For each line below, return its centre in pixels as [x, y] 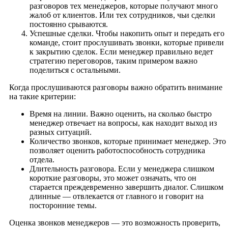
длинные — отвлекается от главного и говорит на [117, 196]
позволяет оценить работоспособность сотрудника [117, 151]
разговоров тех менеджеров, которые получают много [124, 6]
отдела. [42, 160]
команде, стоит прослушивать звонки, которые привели [127, 43]
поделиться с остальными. [75, 70]
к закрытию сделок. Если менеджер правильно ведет [121, 52]
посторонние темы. [63, 206]
